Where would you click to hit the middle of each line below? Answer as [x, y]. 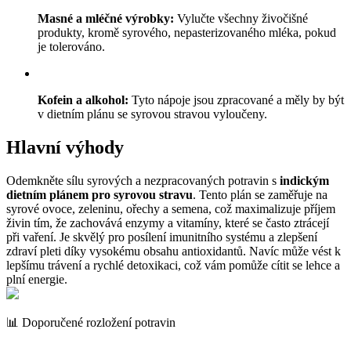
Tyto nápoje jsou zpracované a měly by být [236, 100]
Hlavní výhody [65, 148]
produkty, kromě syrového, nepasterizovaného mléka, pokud [187, 33]
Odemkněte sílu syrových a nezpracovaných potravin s [143, 181]
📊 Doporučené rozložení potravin [91, 323]
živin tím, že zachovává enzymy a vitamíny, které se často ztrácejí [168, 223]
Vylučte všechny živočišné [241, 19]
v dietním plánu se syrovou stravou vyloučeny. [152, 114]
